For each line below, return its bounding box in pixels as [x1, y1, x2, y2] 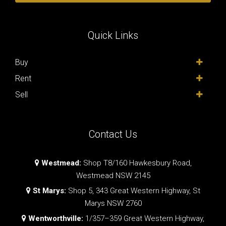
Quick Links [88, 29, 138, 41]
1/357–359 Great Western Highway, [83, 213, 204, 223]
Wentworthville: [28, 213, 83, 223]
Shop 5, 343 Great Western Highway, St [66, 186, 200, 195]
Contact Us [89, 128, 137, 140]
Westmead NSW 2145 [76, 171, 150, 180]
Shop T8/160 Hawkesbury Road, [81, 158, 192, 167]
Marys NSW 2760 [84, 198, 142, 208]
